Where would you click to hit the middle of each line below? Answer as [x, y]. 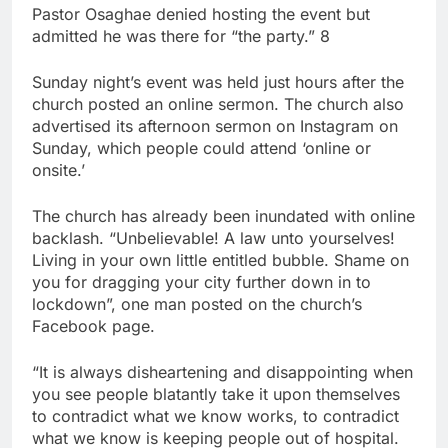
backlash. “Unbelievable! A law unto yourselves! [213, 238]
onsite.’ [58, 170]
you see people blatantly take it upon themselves [216, 394]
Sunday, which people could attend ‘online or [201, 148]
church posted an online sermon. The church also [218, 104]
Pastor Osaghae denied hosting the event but [201, 14]
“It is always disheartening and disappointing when [222, 372]
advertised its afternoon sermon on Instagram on [215, 126]
